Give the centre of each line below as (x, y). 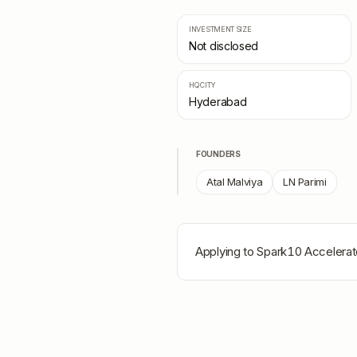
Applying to (226, 251)
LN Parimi (305, 182)
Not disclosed (224, 46)
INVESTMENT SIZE (220, 29)
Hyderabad (218, 102)
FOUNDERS (218, 154)
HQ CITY (202, 85)
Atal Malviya (235, 182)
